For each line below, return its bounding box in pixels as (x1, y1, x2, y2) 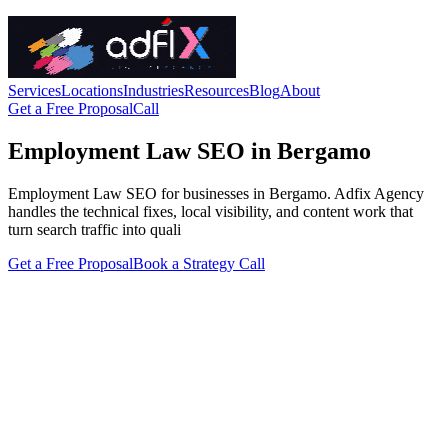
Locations (61, 82, 123, 99)
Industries (123, 82, 184, 99)
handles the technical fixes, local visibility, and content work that (8, 202, 413, 220)
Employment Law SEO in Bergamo (8, 137, 371, 164)
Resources (184, 82, 249, 99)
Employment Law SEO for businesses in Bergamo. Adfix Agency (8, 184, 424, 202)
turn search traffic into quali (8, 220, 181, 238)
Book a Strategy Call (133, 254, 265, 272)
